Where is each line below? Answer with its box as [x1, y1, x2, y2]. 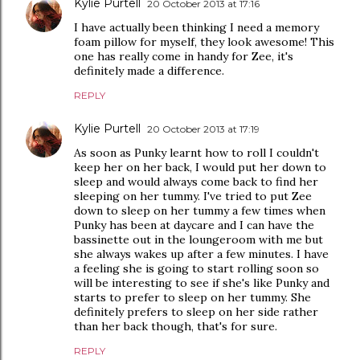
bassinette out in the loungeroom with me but [74, 231, 323, 247]
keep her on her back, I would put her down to [74, 159, 326, 174]
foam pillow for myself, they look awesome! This [74, 34, 334, 49]
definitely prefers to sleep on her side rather [74, 304, 318, 319]
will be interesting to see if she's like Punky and [74, 275, 329, 290]
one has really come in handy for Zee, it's [74, 48, 293, 63]
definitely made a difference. [74, 63, 224, 78]
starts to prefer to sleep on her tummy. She [74, 289, 311, 305]
